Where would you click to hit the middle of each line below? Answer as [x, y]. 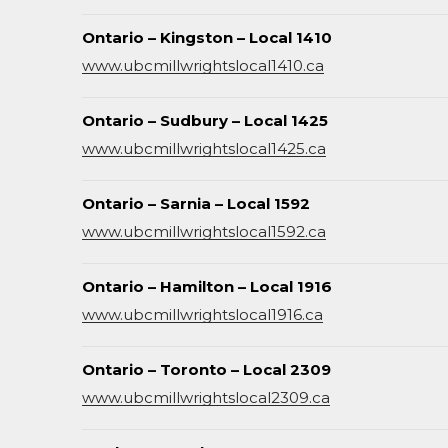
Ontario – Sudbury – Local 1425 [205, 120]
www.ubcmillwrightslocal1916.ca [202, 314]
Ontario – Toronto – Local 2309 [206, 369]
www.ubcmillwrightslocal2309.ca [206, 397]
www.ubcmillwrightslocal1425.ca [204, 148]
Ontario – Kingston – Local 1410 [207, 37]
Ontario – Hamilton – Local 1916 [207, 286]
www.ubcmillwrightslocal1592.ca [204, 231]
